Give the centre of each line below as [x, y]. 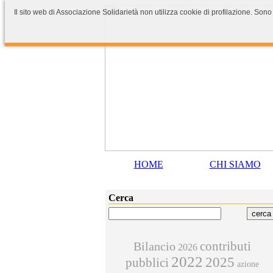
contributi [225, 246]
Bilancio [154, 246]
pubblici [147, 262]
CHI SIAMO [235, 164]
